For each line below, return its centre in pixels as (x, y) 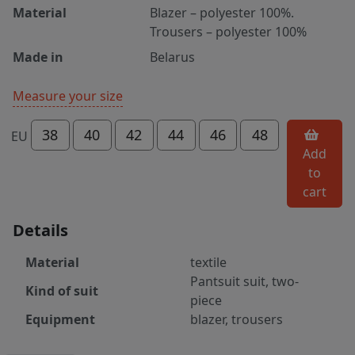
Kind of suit (62, 291)
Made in (38, 57)
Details (40, 231)
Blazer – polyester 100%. (222, 12)
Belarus (173, 57)
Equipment (60, 320)
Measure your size (68, 95)
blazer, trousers (237, 320)
